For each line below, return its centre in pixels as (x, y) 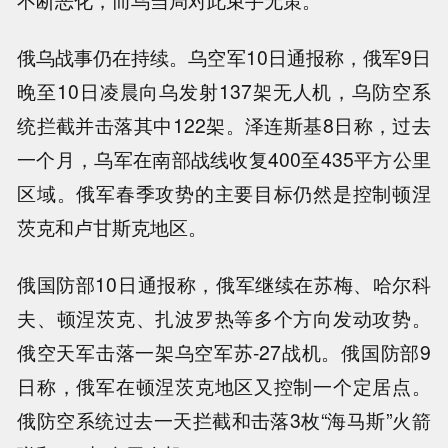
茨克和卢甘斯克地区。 (112, 227)
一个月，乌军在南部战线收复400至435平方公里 (224, 159)
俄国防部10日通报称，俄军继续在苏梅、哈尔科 (224, 283)
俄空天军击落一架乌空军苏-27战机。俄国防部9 (224, 351)
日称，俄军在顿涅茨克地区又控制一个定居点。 (224, 385)
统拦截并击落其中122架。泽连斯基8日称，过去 (224, 125)
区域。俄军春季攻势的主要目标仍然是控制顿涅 (224, 193)
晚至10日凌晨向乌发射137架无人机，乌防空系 (224, 91)
